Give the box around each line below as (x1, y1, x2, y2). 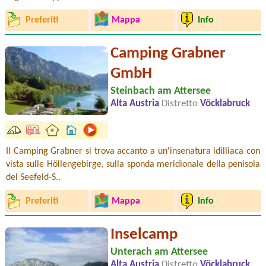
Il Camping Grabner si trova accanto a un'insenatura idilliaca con (6, 147, 260, 157)
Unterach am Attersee (110, 246, 208, 258)
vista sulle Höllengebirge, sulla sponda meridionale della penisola (6, 160, 260, 170)
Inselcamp (110, 226, 178, 243)
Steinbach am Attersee (110, 85, 211, 97)
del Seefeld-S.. (6, 173, 61, 183)
